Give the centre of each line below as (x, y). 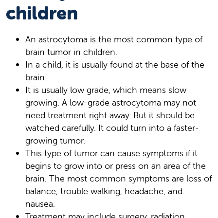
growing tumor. (55, 140)
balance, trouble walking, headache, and (104, 191)
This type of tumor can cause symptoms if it (111, 153)
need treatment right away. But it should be (110, 115)
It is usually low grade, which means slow (106, 90)
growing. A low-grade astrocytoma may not (111, 102)
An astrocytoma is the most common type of (114, 39)
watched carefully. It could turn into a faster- (112, 127)
